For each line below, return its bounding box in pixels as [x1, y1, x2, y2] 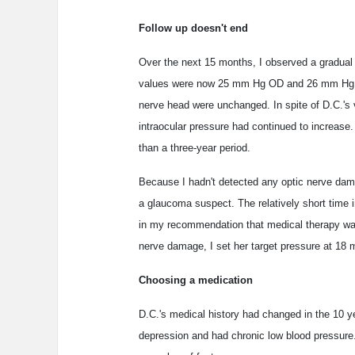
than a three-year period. [139, 142, 250, 155]
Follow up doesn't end [139, 22, 248, 35]
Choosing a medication [139, 274, 253, 287]
